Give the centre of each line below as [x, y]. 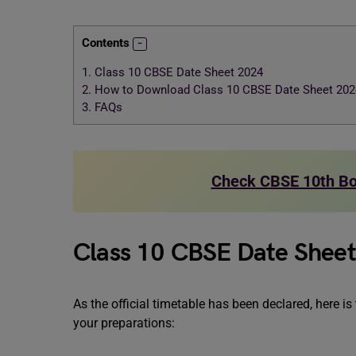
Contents [106, 43]
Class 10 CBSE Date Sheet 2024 [177, 73]
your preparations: [124, 323]
